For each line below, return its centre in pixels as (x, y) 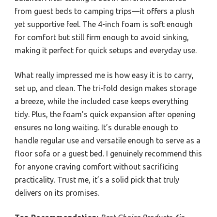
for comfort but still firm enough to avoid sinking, (102, 37)
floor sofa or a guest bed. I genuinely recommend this (108, 153)
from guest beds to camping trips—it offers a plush (105, 11)
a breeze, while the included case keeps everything (101, 101)
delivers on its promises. (57, 193)
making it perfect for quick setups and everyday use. (106, 50)
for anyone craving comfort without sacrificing (97, 166)
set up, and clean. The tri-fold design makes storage (106, 88)
